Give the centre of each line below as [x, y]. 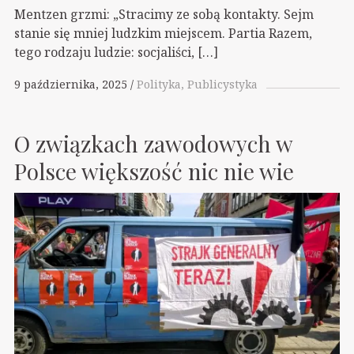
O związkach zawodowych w [153, 143]
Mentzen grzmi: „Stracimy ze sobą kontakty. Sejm [164, 14]
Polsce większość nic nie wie [154, 171]
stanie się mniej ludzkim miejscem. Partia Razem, [163, 33]
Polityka [159, 85]
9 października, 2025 [71, 85]
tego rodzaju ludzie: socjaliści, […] [116, 52]
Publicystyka [222, 85]
